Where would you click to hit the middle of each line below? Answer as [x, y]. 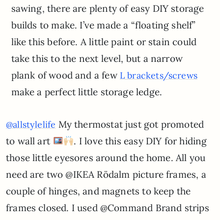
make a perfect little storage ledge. [87, 92]
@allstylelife [31, 124]
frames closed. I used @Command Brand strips [108, 207]
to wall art [29, 141]
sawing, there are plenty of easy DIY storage [108, 8]
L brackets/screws [158, 75]
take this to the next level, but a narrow [97, 58]
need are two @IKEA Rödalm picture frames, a [106, 174]
